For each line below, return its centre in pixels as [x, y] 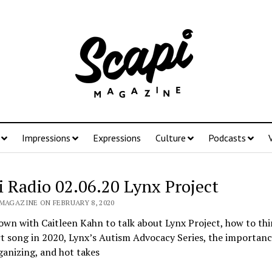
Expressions [117, 138]
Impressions [46, 138]
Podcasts [227, 138]
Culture [170, 138]
